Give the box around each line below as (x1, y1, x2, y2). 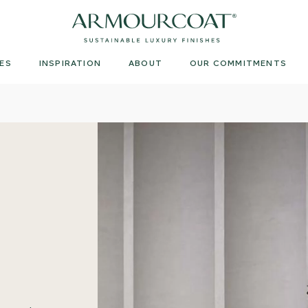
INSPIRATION (38, 58, 101, 68)
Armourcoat (71, 14, 131, 27)
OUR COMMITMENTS (190, 58, 287, 68)
